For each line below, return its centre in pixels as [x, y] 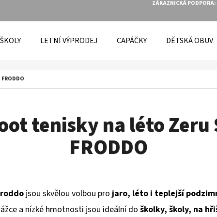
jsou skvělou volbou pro [68, 194]
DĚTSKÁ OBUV [190, 41]
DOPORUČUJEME [68, 150]
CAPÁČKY [132, 41]
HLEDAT [143, 99]
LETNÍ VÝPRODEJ [69, 41]
